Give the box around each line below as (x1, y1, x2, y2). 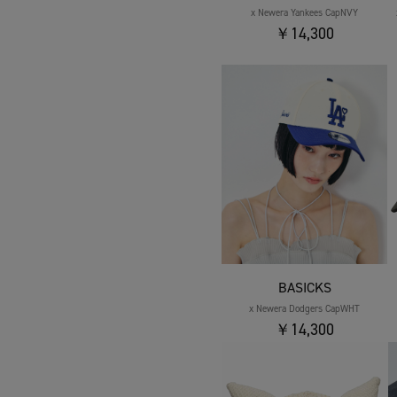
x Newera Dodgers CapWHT (249, 302, 361, 316)
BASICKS (277, 278, 331, 298)
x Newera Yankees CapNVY (251, 6, 359, 20)
